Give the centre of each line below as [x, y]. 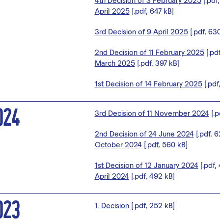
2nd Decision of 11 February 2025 [149, 52]
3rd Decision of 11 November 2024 [152, 113]
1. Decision [112, 205]
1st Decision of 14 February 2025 [148, 83]
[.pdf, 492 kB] [152, 176]
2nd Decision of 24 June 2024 [144, 134]
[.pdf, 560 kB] [165, 144]
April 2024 [112, 176]
